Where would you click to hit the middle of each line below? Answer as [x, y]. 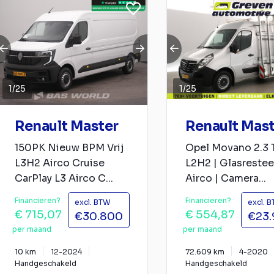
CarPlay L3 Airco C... [64, 179]
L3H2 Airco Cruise [60, 163]
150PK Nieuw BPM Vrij [69, 148]
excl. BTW [93, 202]
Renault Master [67, 127]
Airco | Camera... [226, 179]
